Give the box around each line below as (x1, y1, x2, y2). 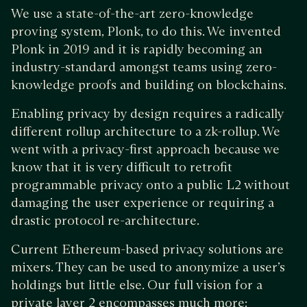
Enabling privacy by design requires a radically (11, 106, 284, 122)
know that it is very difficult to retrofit (11, 159, 232, 175)
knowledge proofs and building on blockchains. (11, 77, 286, 93)
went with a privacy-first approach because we (11, 141, 280, 158)
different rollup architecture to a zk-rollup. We (11, 123, 280, 140)
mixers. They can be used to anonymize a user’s (11, 259, 285, 275)
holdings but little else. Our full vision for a (11, 277, 262, 293)
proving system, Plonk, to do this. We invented (11, 23, 281, 40)
